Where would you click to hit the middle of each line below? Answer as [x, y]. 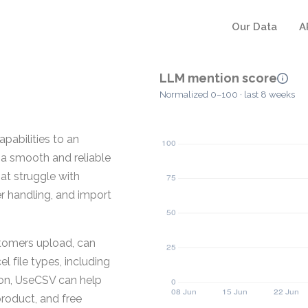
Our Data [254, 27]
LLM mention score [218, 78]
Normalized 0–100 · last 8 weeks [227, 95]
